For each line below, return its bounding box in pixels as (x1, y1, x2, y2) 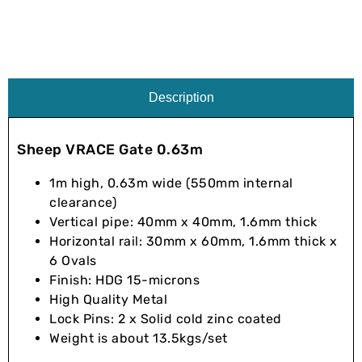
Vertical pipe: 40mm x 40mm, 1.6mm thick (49, 213, 318, 229)
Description (148, 90, 214, 104)
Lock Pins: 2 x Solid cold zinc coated (49, 310, 282, 326)
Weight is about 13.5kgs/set (49, 330, 228, 346)
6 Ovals (49, 252, 97, 268)
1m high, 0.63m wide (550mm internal (49, 175, 293, 191)
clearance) (49, 194, 116, 210)
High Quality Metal (49, 291, 167, 307)
